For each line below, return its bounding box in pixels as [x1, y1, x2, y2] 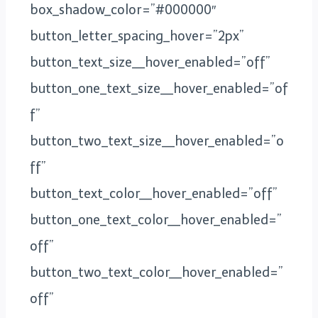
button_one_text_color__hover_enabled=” [30, 212, 282, 228]
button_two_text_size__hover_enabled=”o [30, 133, 284, 149]
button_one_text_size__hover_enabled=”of [30, 80, 288, 97]
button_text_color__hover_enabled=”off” [30, 185, 278, 202]
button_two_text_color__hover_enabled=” [30, 264, 283, 280]
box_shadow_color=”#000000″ [30, 1, 216, 18]
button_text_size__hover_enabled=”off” [30, 54, 270, 70]
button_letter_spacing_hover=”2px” [30, 28, 244, 44]
